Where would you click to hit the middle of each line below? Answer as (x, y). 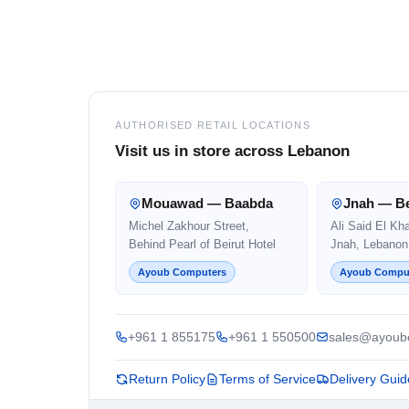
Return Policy (168, 379)
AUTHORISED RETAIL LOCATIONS (213, 125)
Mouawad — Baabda (208, 203)
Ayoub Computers (183, 272)
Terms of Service (268, 379)
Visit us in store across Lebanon (233, 151)
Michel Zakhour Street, (189, 225)
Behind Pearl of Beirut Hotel (203, 244)
